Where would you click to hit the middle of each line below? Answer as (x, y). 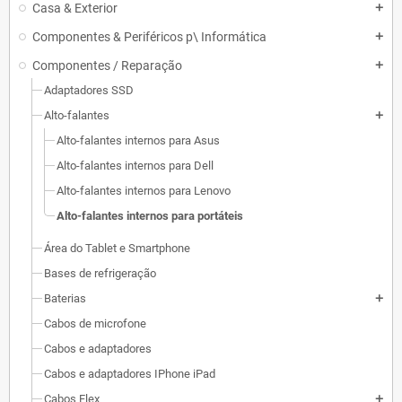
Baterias (65, 298)
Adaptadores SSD (89, 90)
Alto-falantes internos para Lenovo (144, 191)
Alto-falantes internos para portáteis (150, 216)
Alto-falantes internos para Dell (135, 166)
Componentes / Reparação (107, 66)
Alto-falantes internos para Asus (138, 140)
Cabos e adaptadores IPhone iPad (130, 374)
